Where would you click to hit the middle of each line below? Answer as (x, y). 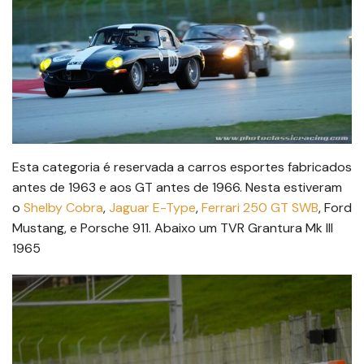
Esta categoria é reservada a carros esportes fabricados (182, 167)
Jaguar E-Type (152, 208)
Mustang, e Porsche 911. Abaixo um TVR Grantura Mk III (173, 228)
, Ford (335, 208)
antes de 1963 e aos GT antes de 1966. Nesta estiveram (177, 188)
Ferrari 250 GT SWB (260, 208)
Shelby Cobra (63, 208)
